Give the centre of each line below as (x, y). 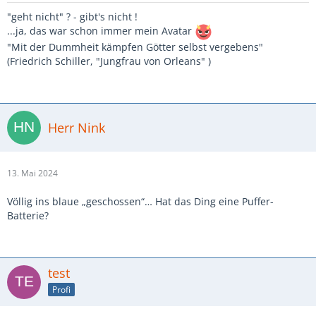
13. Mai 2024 (32, 173)
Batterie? (28, 215)
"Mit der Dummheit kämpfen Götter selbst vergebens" (135, 47)
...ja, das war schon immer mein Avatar (101, 31)
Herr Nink (77, 127)
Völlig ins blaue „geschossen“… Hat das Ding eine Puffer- (140, 201)
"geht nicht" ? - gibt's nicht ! (72, 17)
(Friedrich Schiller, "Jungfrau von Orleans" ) (109, 61)
